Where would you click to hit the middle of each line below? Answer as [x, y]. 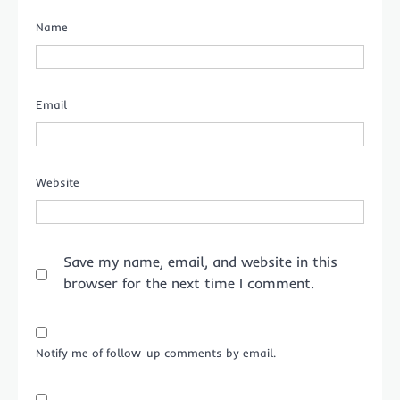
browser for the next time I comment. [189, 283]
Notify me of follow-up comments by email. [156, 352]
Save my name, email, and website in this [200, 261]
